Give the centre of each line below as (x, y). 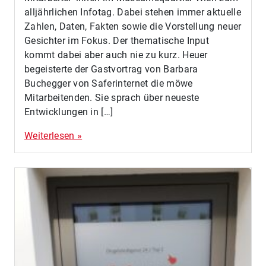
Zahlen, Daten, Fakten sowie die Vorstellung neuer (133, 27)
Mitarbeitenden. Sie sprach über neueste (112, 98)
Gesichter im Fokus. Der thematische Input (117, 41)
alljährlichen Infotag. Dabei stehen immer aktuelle (133, 12)
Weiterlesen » (53, 136)
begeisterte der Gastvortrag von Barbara (111, 69)
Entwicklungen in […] (69, 112)
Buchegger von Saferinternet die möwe (109, 84)
